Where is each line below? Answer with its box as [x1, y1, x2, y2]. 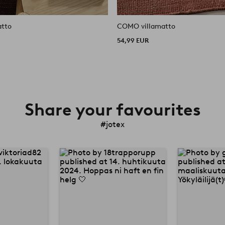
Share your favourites [24, 98, 201, 120]
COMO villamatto [117, 22, 176, 31]
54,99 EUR [117, 36, 149, 44]
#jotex [100, 119, 125, 129]
